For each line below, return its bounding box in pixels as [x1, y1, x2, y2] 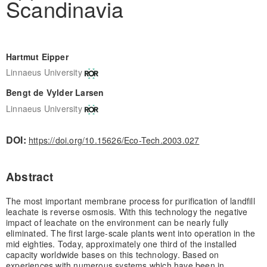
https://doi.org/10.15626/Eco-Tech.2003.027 [28, 133, 200, 146]
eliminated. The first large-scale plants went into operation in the [5, 226, 256, 239]
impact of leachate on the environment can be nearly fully [5, 216, 229, 228]
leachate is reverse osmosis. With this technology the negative [5, 205, 248, 218]
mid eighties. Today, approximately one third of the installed [5, 237, 237, 250]
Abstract [5, 168, 54, 185]
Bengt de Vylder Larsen [5, 86, 104, 99]
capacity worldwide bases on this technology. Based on [5, 248, 219, 260]
